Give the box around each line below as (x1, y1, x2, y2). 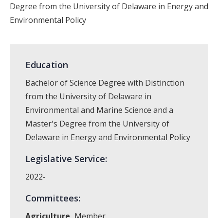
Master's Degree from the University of (25, 118, 169, 129)
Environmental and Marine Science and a (25, 105, 173, 115)
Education (25, 59, 68, 71)
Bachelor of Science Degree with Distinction (25, 77, 184, 88)
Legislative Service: (25, 153, 107, 164)
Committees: (25, 192, 80, 204)
